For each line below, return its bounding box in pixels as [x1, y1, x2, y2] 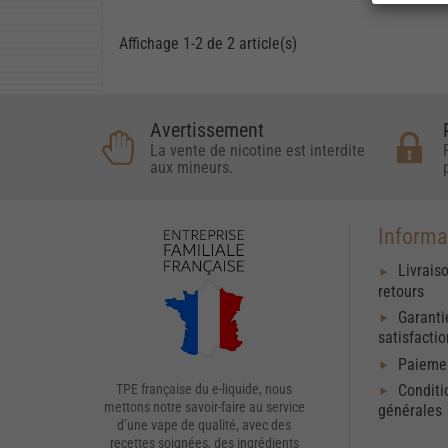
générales [378, 401, 443, 421]
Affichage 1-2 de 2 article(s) [119, 34, 297, 54]
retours [378, 281, 425, 301]
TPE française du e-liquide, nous [116, 381, 292, 398]
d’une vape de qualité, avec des [117, 417, 291, 434]
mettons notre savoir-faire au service [103, 399, 305, 416]
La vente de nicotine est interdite [150, 141, 365, 161]
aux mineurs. [150, 158, 233, 178]
